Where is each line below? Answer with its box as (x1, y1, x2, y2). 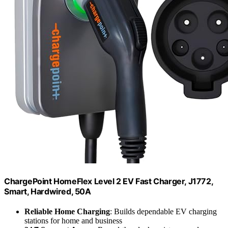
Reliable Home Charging (24, 207, 110, 216)
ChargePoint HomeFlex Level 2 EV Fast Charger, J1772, (4, 176, 213, 187)
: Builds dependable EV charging (110, 207, 217, 216)
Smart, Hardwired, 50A (4, 186, 91, 197)
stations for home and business (24, 216, 122, 225)
